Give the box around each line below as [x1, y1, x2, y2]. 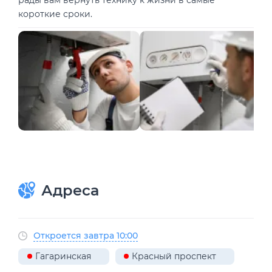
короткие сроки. [18, 8, 92, 19]
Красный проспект [132, 251, 217, 262]
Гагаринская [35, 251, 91, 262]
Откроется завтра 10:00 [33, 229, 138, 241]
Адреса [41, 182, 99, 200]
